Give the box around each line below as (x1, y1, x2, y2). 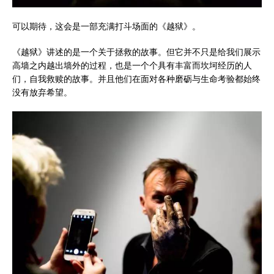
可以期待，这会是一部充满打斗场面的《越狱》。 (12, 20, 201, 32)
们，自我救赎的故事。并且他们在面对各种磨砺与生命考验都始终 (12, 73, 261, 85)
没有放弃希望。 (12, 86, 72, 98)
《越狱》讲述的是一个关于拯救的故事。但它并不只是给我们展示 (12, 46, 261, 58)
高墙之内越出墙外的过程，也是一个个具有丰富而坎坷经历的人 (12, 59, 252, 72)
